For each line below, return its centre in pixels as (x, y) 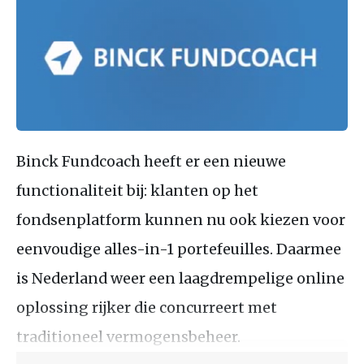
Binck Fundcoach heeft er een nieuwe (151, 161)
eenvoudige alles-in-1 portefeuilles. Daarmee (179, 249)
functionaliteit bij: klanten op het (137, 190)
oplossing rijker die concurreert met (147, 307)
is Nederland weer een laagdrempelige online (180, 278)
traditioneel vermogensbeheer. (128, 336)
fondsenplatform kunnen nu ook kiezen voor (181, 219)
